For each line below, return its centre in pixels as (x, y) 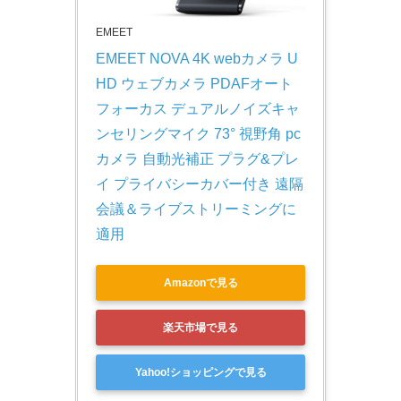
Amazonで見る (200, 282)
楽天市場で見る (200, 327)
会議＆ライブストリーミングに (196, 209)
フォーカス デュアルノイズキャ (198, 109)
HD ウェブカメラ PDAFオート (194, 84)
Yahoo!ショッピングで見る (200, 372)
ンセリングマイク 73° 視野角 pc (198, 134)
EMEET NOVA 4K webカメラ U (197, 59)
